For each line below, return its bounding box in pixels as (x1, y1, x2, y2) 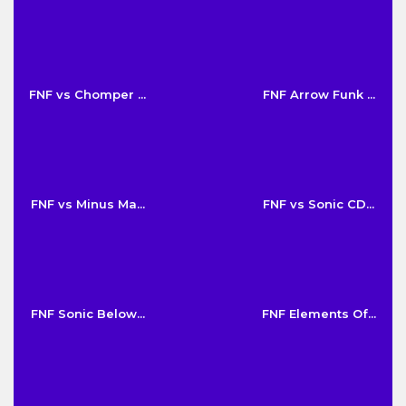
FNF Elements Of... (261, 305, 376, 321)
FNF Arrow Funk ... (262, 86, 375, 101)
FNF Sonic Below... (30, 305, 145, 321)
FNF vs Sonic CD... (263, 196, 374, 211)
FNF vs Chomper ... (29, 86, 146, 101)
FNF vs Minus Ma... (30, 196, 145, 211)
